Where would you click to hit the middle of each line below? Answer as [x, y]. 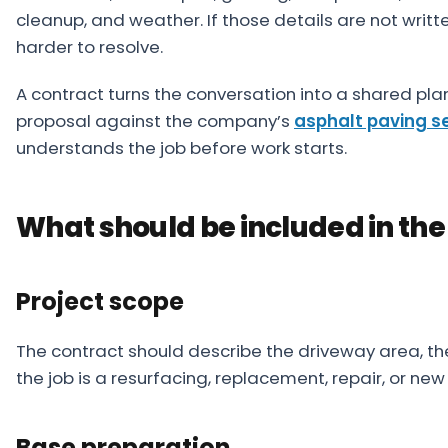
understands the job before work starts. [181, 148]
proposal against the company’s [155, 121]
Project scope [100, 301]
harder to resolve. [89, 47]
